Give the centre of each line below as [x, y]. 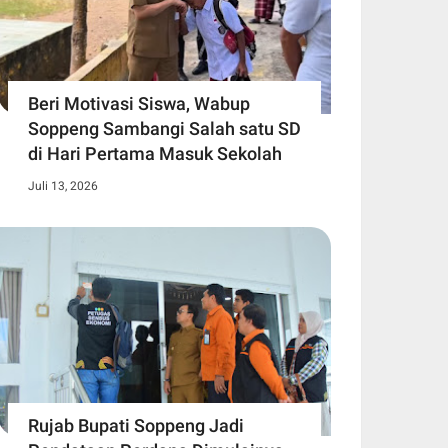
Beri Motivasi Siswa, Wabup [139, 104]
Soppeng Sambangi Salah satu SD [164, 129]
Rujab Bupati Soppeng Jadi [136, 425]
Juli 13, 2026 [63, 186]
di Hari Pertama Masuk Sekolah [155, 154]
